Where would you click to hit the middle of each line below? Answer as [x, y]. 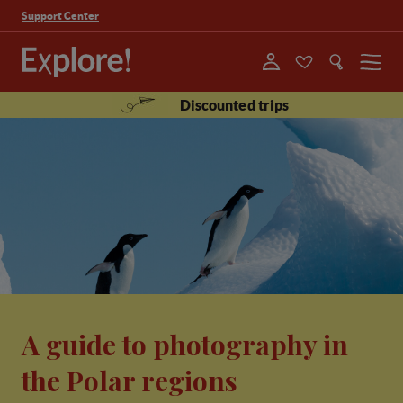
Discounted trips [234, 105]
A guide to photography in [185, 345]
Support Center [60, 15]
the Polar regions [130, 381]
